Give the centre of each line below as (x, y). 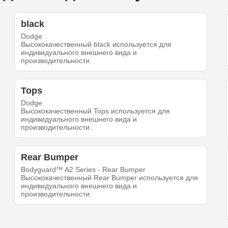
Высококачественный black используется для (96, 45)
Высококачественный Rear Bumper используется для (110, 178)
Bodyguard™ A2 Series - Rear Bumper (83, 170)
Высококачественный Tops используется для (96, 111)
